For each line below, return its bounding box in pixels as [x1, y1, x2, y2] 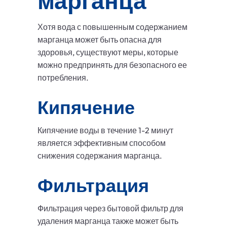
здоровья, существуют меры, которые [37, 47, 178, 58]
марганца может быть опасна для [37, 34, 162, 45]
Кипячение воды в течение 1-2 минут [37, 125, 173, 136]
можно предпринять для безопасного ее [37, 60, 187, 70]
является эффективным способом [37, 138, 166, 148]
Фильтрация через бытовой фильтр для [37, 203, 183, 214]
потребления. [37, 72, 89, 83]
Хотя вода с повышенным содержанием [37, 22, 187, 32]
